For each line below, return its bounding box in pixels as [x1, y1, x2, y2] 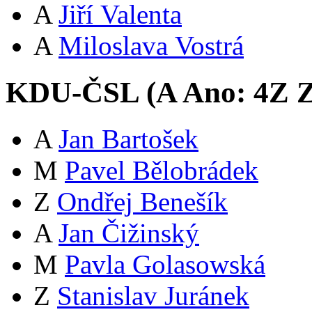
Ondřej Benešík [57, 187, 228, 217]
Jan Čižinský [58, 218, 199, 249]
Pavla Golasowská [65, 249, 265, 280]
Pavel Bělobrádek [65, 155, 258, 186]
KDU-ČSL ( [6, 76, 156, 109]
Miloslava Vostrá [58, 31, 244, 61]
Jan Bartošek [58, 124, 198, 155]
